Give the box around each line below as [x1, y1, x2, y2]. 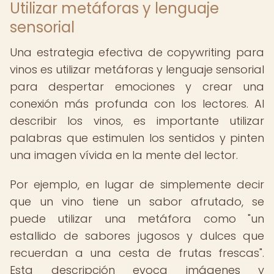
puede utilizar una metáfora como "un [10, 211, 264, 226]
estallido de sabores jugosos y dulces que [10, 228, 264, 243]
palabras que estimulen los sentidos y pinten [10, 130, 264, 146]
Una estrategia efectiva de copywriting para [10, 45, 264, 60]
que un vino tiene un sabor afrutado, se [10, 194, 264, 209]
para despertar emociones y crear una [10, 79, 264, 94]
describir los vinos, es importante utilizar [10, 113, 264, 128]
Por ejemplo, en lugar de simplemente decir [10, 177, 264, 192]
